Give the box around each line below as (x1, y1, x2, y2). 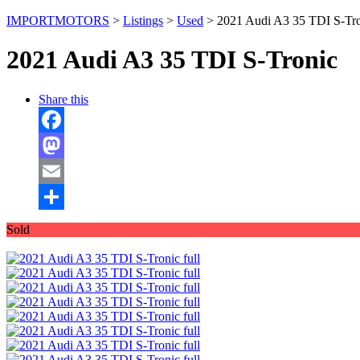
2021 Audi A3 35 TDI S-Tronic (6, 45, 337, 75)
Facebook (39, 137, 88, 152)
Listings (123, 13, 163, 27)
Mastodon (39, 163, 89, 178)
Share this (39, 92, 88, 106)
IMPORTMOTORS (6, 13, 109, 27)
